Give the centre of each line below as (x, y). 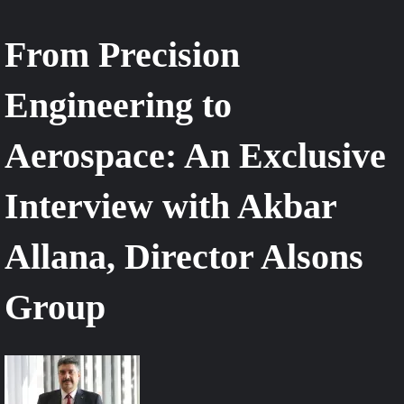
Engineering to (118, 105)
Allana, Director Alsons (184, 256)
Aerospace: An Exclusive (195, 155)
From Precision (122, 54)
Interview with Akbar (170, 206)
